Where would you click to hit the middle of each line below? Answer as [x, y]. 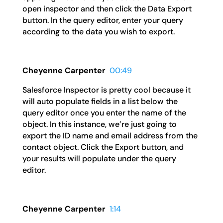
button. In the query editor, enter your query [103, 20]
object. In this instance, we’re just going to [99, 124]
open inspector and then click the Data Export [107, 8]
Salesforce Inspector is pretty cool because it [106, 90]
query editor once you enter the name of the [104, 112]
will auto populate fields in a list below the [100, 101]
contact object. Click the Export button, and [103, 147]
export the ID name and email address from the [110, 135]
